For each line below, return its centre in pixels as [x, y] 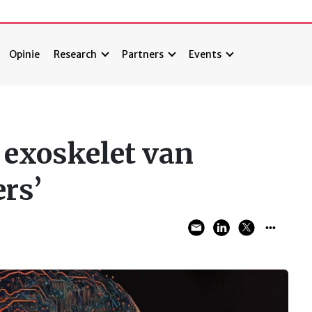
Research [76, 55]
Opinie [25, 55]
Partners [143, 55]
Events [205, 55]
